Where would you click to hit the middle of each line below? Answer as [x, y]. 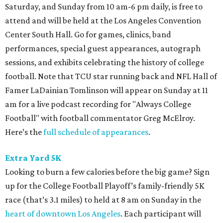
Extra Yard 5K [33, 158]
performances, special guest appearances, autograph [103, 49]
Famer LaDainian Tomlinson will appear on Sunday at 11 [107, 90]
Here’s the [24, 132]
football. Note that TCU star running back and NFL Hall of [111, 76]
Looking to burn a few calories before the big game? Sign [107, 172]
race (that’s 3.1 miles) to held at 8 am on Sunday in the [103, 200]
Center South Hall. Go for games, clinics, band [88, 35]
